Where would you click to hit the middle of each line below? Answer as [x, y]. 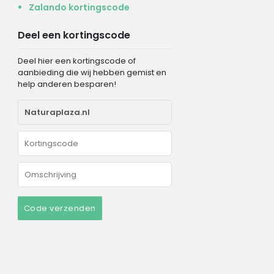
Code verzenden [60, 208]
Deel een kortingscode [74, 35]
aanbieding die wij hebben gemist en [92, 72]
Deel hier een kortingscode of [76, 61]
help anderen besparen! [67, 84]
